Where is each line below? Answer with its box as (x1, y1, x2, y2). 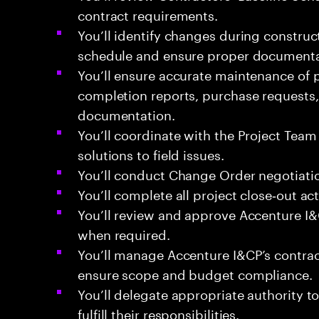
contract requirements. (78, 4, 219, 23)
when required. (78, 223, 170, 243)
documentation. (78, 103, 175, 123)
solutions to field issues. (78, 143, 224, 163)
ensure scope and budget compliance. (78, 263, 313, 283)
